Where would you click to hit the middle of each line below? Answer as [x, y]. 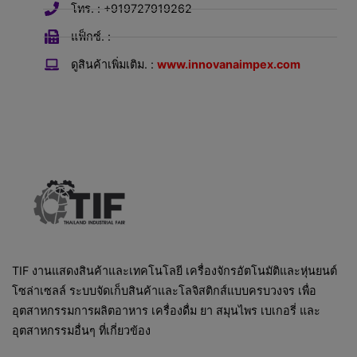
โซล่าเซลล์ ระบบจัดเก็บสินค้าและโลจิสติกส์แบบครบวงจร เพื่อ [164, 290]
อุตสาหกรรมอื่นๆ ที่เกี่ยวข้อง [81, 330]
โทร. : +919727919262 [132, 9]
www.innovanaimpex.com [229, 65]
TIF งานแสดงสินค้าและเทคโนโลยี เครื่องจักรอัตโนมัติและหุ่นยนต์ [175, 270]
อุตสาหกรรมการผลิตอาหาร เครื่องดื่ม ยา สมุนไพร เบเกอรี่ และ [166, 310]
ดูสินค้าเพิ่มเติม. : [114, 65]
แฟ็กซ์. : [91, 37]
